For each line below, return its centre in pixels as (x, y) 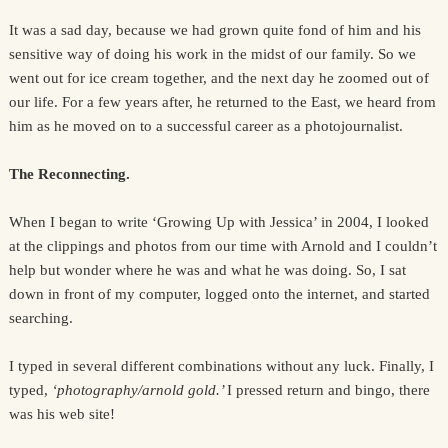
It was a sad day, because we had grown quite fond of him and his (214, 30)
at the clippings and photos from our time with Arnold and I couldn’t (222, 246)
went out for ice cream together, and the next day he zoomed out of (218, 78)
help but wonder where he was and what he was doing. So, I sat (207, 270)
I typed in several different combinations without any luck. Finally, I (221, 366)
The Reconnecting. (69, 174)
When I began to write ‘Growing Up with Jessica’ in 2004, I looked (218, 222)
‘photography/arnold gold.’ (139, 390)
